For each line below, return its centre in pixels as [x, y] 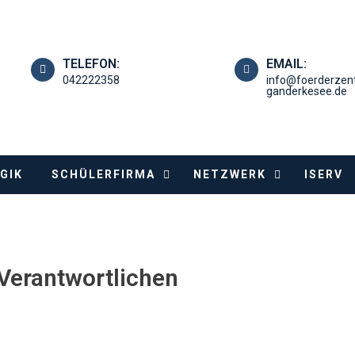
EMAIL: [286, 64]
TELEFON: [91, 64]
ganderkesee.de [306, 92]
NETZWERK [230, 174]
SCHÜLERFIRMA [103, 174]
